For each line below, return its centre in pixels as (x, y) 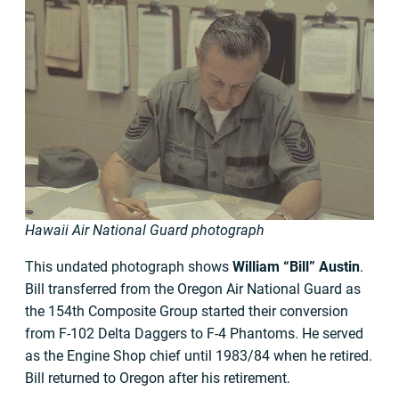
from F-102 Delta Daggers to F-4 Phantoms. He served (194, 334)
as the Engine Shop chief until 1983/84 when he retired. (199, 356)
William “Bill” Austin (296, 267)
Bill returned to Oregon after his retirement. (158, 379)
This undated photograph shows (129, 267)
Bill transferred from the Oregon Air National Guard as (193, 289)
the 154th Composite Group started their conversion (187, 312)
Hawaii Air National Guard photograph (145, 231)
